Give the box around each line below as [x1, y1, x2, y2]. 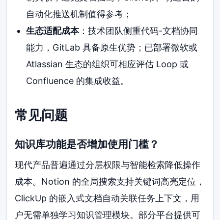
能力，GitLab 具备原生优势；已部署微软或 [26, 42, 197, 53]
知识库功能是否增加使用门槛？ [15, 138, 160, 151]
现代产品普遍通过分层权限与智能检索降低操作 [15, 159, 201, 170]
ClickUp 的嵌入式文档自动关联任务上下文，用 [15, 192, 200, 203]
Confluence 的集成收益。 [26, 75, 129, 86]
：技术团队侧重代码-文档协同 [79, 25, 198, 36]
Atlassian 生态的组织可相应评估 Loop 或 [26, 58, 189, 69]
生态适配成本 [26, 25, 79, 36]
